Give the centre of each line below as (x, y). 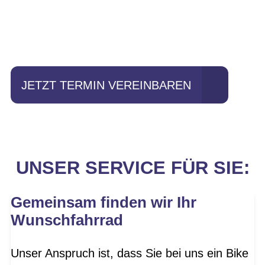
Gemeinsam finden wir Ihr (104, 203)
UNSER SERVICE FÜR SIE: (132, 168)
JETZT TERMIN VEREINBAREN (106, 85)
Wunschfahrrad (67, 220)
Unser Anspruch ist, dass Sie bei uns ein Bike (130, 253)
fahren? (52, 37)
